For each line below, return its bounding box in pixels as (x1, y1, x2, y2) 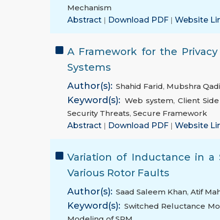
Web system (124, 96, 173, 106)
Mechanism (67, 3, 111, 13)
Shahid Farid (116, 82, 163, 91)
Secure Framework (133, 109, 207, 118)
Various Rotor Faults (67, 167, 169, 179)
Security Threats (67, 109, 130, 118)
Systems (67, 61, 111, 74)
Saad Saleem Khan (116, 187, 187, 197)
